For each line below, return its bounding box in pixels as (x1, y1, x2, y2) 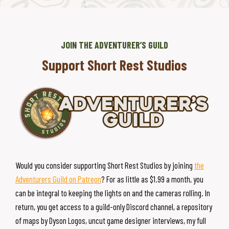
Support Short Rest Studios (42, 56, 187, 74)
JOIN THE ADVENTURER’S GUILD (61, 39, 168, 51)
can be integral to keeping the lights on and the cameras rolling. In (15, 187, 210, 198)
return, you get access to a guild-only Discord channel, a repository (15, 201, 212, 212)
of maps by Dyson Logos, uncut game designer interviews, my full (15, 215, 206, 225)
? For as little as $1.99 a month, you (101, 173, 203, 184)
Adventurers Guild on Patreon (15, 173, 101, 184)
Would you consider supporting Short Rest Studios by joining (15, 159, 194, 170)
